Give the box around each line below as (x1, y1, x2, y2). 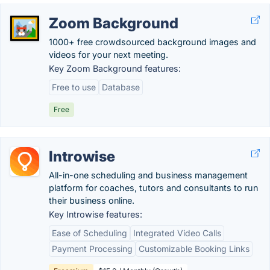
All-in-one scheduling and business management (49, 170, 248, 180)
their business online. (49, 195, 134, 206)
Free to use (52, 82, 96, 92)
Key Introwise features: (49, 209, 142, 219)
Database (102, 82, 140, 92)
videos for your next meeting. (49, 49, 168, 60)
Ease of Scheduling (52, 228, 127, 238)
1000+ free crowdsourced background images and (49, 37, 256, 47)
